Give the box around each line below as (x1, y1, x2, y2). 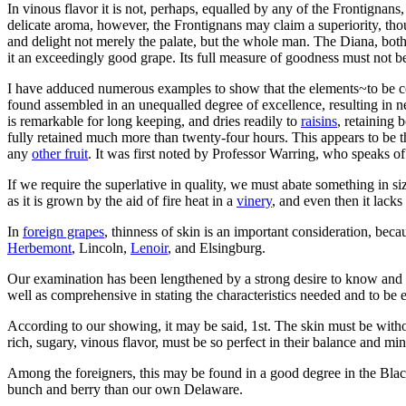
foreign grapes (23, 223, 104, 239)
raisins (301, 112, 337, 129)
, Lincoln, (72, 239, 130, 256)
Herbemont (7, 239, 72, 256)
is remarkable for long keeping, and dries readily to (7, 112, 301, 129)
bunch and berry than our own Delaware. (7, 381, 243, 397)
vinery (237, 192, 272, 208)
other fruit (32, 145, 88, 161)
